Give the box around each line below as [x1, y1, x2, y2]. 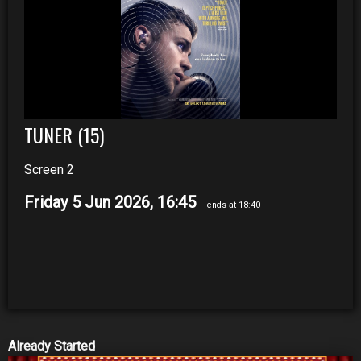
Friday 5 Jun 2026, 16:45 [24, 192, 200, 212]
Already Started [8, 338, 95, 354]
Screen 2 [24, 161, 74, 177]
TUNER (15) [24, 119, 104, 149]
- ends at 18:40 [200, 199, 260, 210]
